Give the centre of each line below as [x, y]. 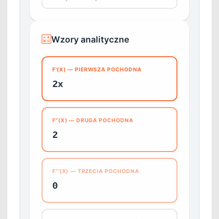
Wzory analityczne [90, 39]
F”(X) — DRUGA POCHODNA [93, 120]
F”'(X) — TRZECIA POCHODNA [96, 171]
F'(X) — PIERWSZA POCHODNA [97, 69]
